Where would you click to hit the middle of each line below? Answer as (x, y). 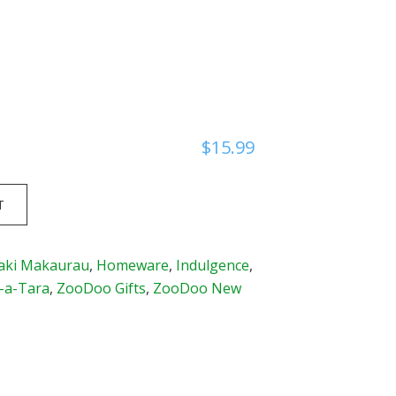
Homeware (133, 265)
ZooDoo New (198, 288)
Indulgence (213, 265)
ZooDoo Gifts (102, 288)
